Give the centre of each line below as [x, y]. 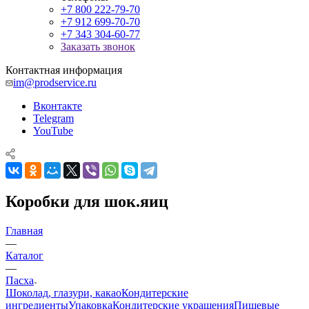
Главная [24, 230]
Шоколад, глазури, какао [63, 292]
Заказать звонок [98, 47]
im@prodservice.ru [55, 82]
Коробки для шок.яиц [87, 201]
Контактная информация [64, 70]
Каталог [24, 255]
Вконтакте [58, 106]
